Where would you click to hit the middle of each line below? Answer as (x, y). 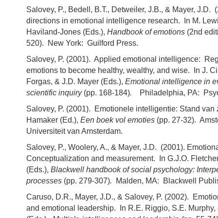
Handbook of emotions (147, 32)
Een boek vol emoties (118, 120)
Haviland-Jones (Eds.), (67, 32)
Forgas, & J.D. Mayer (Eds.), (76, 82)
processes (45, 181)
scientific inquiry (54, 93)
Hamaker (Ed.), (53, 120)
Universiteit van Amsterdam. (74, 131)
